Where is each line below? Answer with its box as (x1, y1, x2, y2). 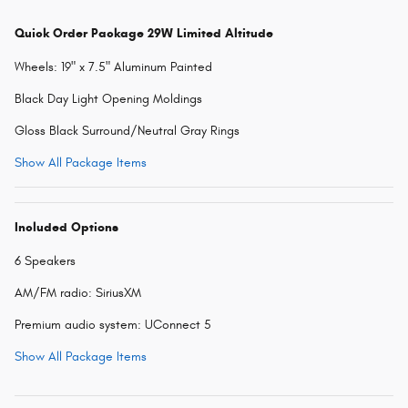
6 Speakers (15, 252, 76, 269)
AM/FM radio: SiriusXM (15, 284, 141, 301)
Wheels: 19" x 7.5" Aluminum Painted (15, 58, 212, 75)
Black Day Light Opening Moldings (15, 90, 202, 107)
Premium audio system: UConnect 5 (15, 316, 211, 332)
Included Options (15, 219, 118, 235)
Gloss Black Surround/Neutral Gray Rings (15, 122, 240, 138)
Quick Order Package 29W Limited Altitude (15, 25, 273, 41)
